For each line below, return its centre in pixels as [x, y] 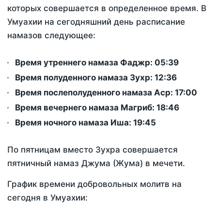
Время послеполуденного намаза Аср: [95, 93]
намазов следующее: [51, 36]
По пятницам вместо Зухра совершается [93, 150]
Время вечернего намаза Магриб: [86, 108]
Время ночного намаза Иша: [74, 123]
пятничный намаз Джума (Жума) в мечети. [96, 163]
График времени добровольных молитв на [94, 184]
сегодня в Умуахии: [47, 198]
